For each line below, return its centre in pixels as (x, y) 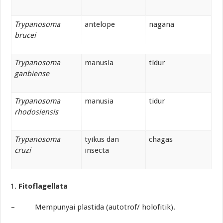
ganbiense (32, 74)
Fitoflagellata (43, 186)
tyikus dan (102, 140)
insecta (97, 151)
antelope (100, 25)
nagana (162, 25)
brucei (25, 36)
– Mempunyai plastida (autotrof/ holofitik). (93, 207)
